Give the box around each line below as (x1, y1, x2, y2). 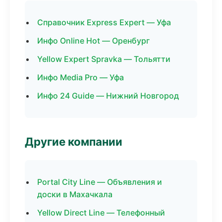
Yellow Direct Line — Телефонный (37, 208, 165, 218)
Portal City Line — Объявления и (37, 177, 162, 187)
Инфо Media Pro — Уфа (37, 72, 124, 82)
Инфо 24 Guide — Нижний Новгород (37, 91, 179, 101)
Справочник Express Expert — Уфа (37, 17, 171, 27)
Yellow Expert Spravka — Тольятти (37, 54, 170, 64)
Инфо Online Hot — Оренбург (37, 36, 150, 46)
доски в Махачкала (37, 189, 112, 199)
